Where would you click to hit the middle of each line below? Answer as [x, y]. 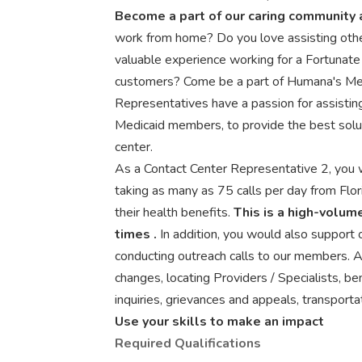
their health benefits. [174, 213]
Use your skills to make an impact [219, 322]
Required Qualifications [188, 343]
